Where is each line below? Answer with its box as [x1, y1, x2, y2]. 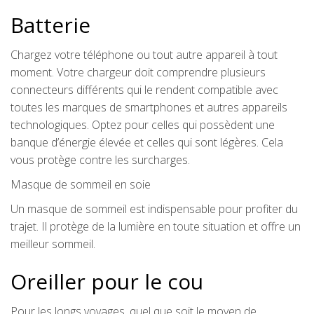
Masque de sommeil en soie [11, 176, 151, 192]
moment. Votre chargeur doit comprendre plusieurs [11, 64, 266, 80]
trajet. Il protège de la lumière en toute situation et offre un [11, 218, 301, 234]
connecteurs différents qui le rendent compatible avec [11, 81, 278, 97]
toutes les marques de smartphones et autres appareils [11, 99, 287, 115]
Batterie [11, 10, 90, 39]
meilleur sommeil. [11, 235, 95, 252]
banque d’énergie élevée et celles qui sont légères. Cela [11, 134, 283, 150]
